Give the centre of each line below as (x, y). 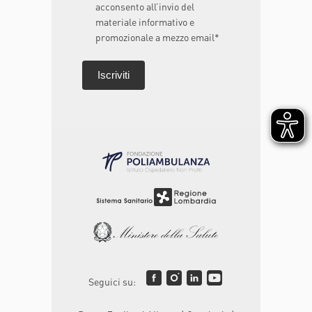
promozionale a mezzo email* (158, 37)
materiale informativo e (145, 21)
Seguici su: (112, 281)
